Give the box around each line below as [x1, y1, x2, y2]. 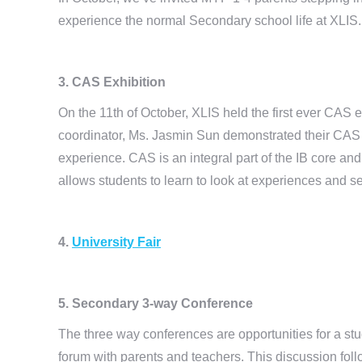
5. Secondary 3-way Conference [58, 296, 256, 310]
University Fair [72, 234, 161, 249]
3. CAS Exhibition [58, 74, 169, 89]
